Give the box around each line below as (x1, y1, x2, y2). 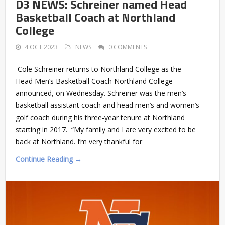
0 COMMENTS (108, 42, 147, 51)
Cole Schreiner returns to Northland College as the (16, 64, 181, 74)
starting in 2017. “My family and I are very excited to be (16, 124, 196, 134)
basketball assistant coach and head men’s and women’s (16, 100, 199, 110)
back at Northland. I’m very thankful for (16, 136, 142, 146)
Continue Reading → (16, 154, 82, 164)
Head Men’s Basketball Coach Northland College (16, 76, 173, 86)
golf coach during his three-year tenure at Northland (16, 112, 185, 122)
